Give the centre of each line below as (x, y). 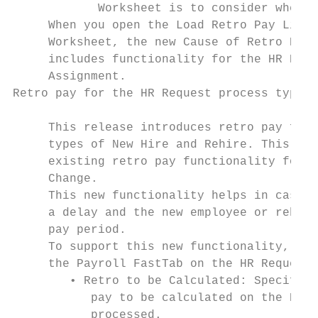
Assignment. (70, 77)
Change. (55, 179)
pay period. (70, 230)
